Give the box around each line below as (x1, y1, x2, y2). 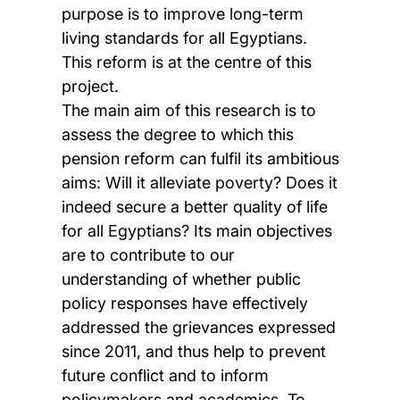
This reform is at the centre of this (61, 53, 312, 72)
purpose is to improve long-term (61, 4, 304, 24)
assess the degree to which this (61, 125, 294, 145)
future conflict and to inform (61, 366, 269, 386)
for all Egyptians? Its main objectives (61, 221, 332, 241)
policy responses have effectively (61, 294, 308, 313)
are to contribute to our (61, 246, 235, 265)
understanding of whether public (61, 270, 301, 289)
